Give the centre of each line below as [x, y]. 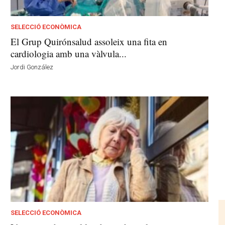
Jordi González [32, 67]
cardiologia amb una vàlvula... [69, 54]
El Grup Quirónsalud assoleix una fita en [89, 42]
